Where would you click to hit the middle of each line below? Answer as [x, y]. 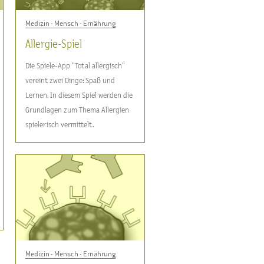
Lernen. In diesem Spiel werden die [79, 95]
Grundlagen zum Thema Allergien [77, 110]
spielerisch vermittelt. [60, 125]
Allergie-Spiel [54, 44]
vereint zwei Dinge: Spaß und [70, 81]
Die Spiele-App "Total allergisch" [75, 66]
